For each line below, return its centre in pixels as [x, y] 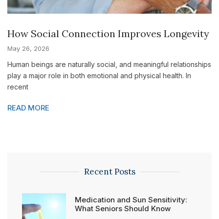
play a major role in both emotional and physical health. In [99, 76]
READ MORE [28, 108]
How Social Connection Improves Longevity [108, 34]
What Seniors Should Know [122, 209]
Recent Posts [109, 172]
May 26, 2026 [28, 49]
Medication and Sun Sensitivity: [131, 200]
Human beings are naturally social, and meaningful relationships [109, 65]
